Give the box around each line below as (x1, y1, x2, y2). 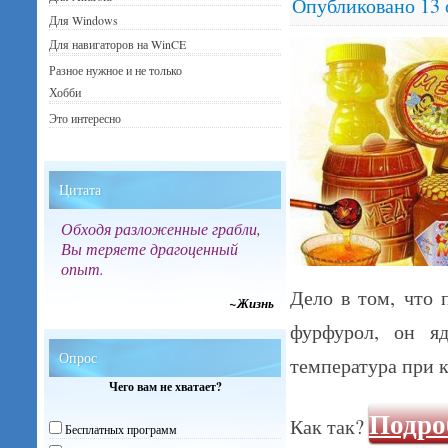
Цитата (59, 180, 102, 199)
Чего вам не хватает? (108, 378, 222, 395)
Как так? (289, 412, 369, 440)
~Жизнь (229, 294, 275, 312)
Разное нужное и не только (49, 62, 183, 78)
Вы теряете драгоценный (61, 238, 239, 259)
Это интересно (49, 110, 122, 126)
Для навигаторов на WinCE (49, 36, 187, 52)
